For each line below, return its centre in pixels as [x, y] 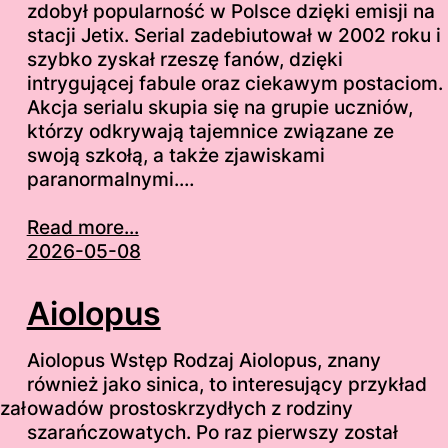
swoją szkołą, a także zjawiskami [175, 155]
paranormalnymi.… [110, 179]
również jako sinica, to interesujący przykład [226, 384]
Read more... [82, 227]
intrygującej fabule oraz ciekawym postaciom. [234, 83]
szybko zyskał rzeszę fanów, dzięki [184, 59]
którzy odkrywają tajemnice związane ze [210, 131]
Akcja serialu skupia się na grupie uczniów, [219, 107]
